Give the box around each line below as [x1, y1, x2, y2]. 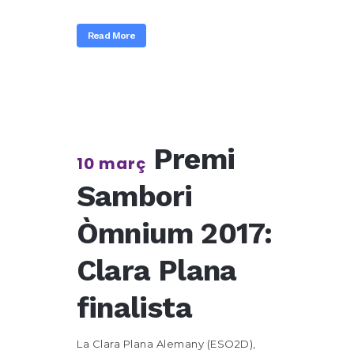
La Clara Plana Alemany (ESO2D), [77, 337, 256, 350]
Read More [88, 30, 135, 41]
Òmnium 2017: [77, 217, 273, 250]
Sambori [77, 179, 193, 213]
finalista [77, 291, 192, 325]
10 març [77, 153, 146, 175]
